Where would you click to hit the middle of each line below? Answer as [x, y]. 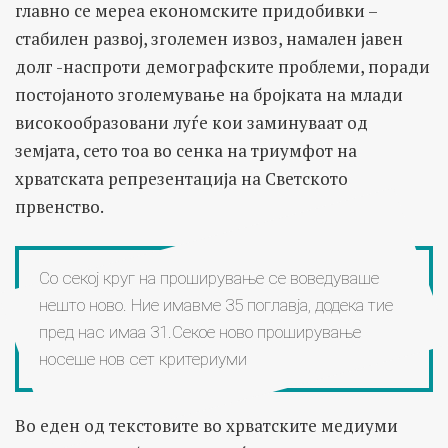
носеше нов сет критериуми [143, 358]
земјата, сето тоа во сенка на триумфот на [186, 150]
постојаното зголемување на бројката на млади [209, 94]
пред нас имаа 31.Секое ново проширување [200, 331]
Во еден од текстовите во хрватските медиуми [206, 425]
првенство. [59, 206]
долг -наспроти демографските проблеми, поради [222, 66]
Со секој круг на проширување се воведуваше [209, 277]
